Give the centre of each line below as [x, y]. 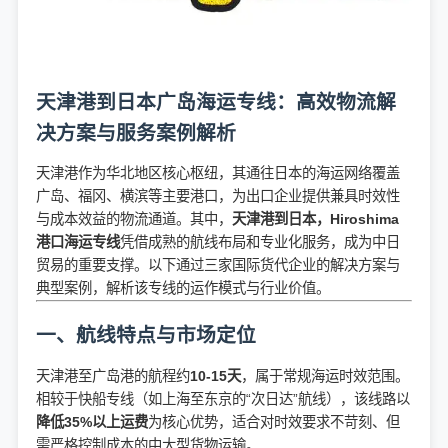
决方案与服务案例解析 [136, 132]
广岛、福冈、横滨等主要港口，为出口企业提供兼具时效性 [218, 196]
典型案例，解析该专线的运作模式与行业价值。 [183, 288]
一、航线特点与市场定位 [146, 335]
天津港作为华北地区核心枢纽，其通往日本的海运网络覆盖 [218, 173]
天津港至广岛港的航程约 [113, 375]
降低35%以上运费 [92, 421]
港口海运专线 [78, 242]
